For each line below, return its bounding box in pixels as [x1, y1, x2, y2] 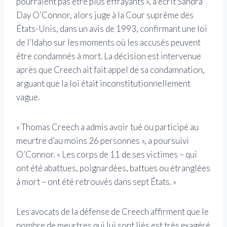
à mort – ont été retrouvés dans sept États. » [16, 176, 176, 187]
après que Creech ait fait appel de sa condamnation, [16, 64, 205, 75]
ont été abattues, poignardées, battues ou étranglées [16, 163, 210, 174]
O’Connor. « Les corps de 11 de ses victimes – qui [16, 149, 197, 160]
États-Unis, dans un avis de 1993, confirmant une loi [16, 23, 207, 34]
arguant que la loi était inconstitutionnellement [16, 78, 191, 89]
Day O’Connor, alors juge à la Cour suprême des [16, 10, 194, 21]
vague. [16, 92, 40, 103]
